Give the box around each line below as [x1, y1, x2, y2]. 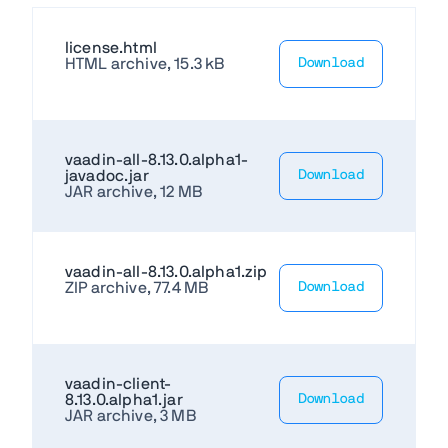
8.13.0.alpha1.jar [65, 391, 183, 408]
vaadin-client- [65, 375, 172, 392]
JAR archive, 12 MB [65, 183, 202, 200]
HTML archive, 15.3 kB [65, 55, 225, 72]
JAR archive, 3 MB [65, 407, 196, 424]
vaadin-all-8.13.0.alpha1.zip [65, 263, 268, 280]
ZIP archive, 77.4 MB [65, 279, 209, 296]
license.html [65, 39, 157, 56]
